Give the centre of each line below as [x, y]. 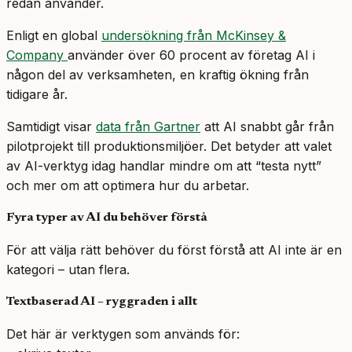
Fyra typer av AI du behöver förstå [107, 218]
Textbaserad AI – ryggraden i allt [102, 302]
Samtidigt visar [51, 127]
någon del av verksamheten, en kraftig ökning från [158, 75]
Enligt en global [54, 36]
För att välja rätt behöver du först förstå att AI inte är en [174, 250]
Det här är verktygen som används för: [123, 334]
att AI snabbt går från [267, 127]
